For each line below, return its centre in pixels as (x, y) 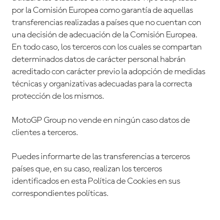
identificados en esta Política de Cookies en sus (96, 181)
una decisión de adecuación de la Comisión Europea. (105, 35)
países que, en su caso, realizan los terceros (87, 169)
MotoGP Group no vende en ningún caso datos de (101, 121)
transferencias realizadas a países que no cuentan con (107, 23)
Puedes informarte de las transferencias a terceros (101, 157)
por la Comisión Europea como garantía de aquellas (102, 11)
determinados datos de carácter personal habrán (99, 60)
